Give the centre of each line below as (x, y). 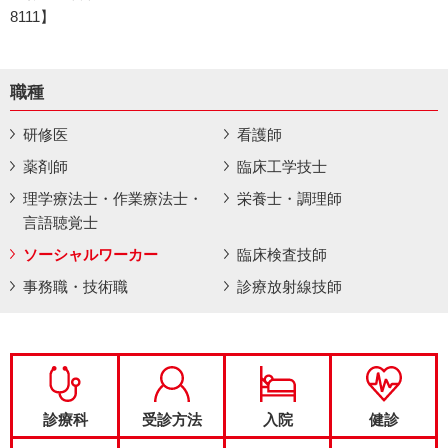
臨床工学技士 (282, 166)
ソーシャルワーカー (90, 254)
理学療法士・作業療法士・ (113, 198)
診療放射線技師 (289, 286)
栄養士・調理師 (289, 198)
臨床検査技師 (282, 254)
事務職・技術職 (75, 286)
